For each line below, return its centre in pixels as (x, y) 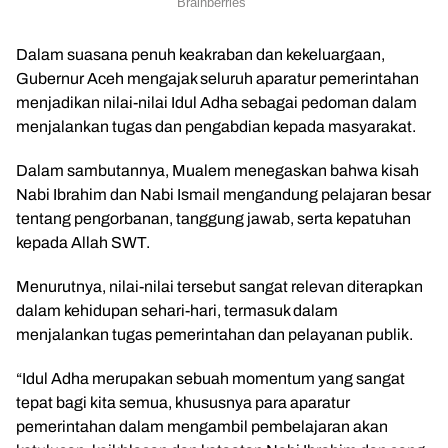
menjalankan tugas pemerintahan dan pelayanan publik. (214, 334)
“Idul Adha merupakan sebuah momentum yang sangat (210, 378)
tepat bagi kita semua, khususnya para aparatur (183, 402)
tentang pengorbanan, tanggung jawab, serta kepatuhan (213, 218)
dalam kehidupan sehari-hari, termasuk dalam (177, 310)
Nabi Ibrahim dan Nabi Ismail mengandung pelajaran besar (223, 194)
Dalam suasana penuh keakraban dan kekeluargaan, (200, 54)
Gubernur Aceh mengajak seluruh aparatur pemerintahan (217, 78)
